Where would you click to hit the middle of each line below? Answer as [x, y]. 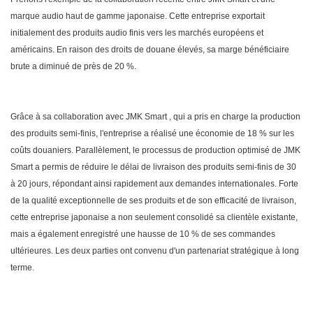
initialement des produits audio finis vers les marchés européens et [137, 33]
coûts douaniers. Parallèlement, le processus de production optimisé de [147, 151]
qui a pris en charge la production [236, 117]
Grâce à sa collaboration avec [68, 117]
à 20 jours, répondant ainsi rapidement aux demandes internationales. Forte [154, 184]
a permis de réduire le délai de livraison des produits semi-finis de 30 [165, 167]
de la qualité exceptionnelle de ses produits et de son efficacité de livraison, [153, 201]
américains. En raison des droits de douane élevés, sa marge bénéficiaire [150, 50]
